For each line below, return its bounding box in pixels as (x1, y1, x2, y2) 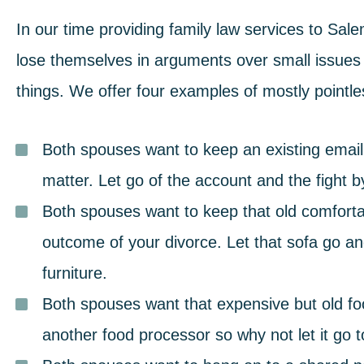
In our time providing (16, 20, 169, 38)
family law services (169, 20, 304, 38)
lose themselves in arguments (16, 51, 232, 69)
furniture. (42, 264, 107, 282)
